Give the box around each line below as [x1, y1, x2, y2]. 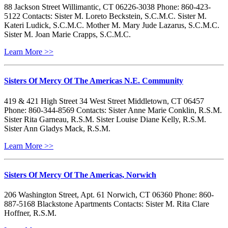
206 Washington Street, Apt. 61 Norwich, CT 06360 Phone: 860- [4, 190, 214, 199]
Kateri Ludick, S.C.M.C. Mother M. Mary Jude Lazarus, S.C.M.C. [4, 21, 219, 30]
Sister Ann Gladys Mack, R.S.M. [4, 124, 110, 133]
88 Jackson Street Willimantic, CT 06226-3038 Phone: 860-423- [4, 3, 211, 12]
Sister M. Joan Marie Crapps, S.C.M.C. [4, 30, 131, 39]
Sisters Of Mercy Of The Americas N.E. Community [4, 76, 183, 85]
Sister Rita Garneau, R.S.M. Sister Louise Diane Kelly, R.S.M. [4, 115, 206, 124]
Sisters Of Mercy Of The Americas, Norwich [4, 170, 156, 179]
